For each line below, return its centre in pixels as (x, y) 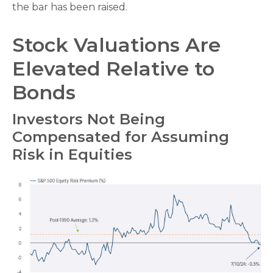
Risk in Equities (72, 154)
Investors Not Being (89, 119)
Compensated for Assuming (121, 137)
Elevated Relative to (113, 69)
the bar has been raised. (70, 7)
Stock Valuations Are (116, 45)
